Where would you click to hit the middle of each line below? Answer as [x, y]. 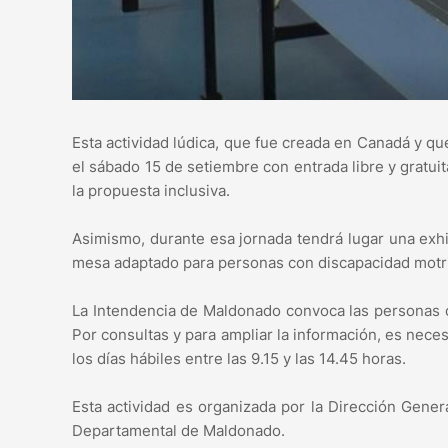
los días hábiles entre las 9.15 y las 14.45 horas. [239, 358]
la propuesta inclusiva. [151, 190]
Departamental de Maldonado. [178, 430]
